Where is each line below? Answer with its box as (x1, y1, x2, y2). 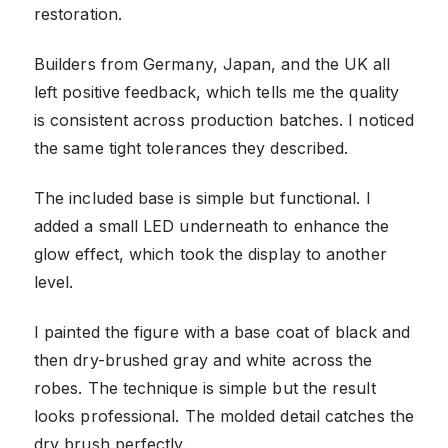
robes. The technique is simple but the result (34, 378, 376, 399)
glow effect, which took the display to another (34, 244, 387, 265)
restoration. (34, 4, 122, 25)
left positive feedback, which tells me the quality (34, 82, 399, 103)
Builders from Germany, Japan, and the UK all (34, 54, 391, 75)
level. (34, 272, 74, 293)
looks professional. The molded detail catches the (34, 406, 414, 427)
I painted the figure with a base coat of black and (34, 322, 410, 343)
